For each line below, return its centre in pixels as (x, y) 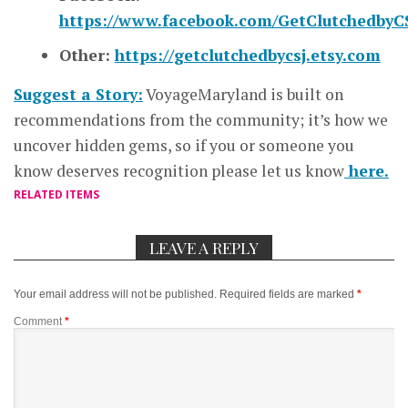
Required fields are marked (288, 295)
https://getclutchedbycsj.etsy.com (248, 56)
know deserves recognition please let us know (179, 171)
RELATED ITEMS (56, 195)
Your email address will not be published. (115, 295)
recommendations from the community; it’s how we (201, 120)
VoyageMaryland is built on (243, 95)
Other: (87, 56)
